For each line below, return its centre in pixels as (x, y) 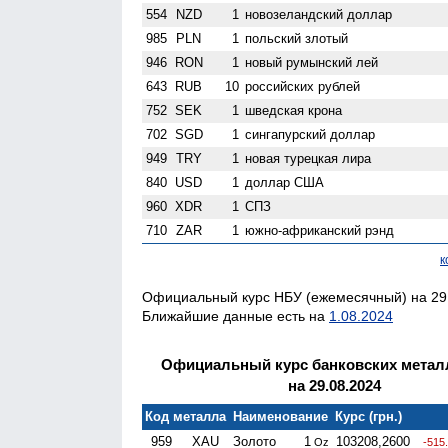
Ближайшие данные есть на (235, 315)
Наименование (281, 416)
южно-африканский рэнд (320, 230)
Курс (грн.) (369, 416)
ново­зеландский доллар (319, 14)
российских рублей (303, 86)
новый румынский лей (312, 62)
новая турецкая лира (308, 158)
